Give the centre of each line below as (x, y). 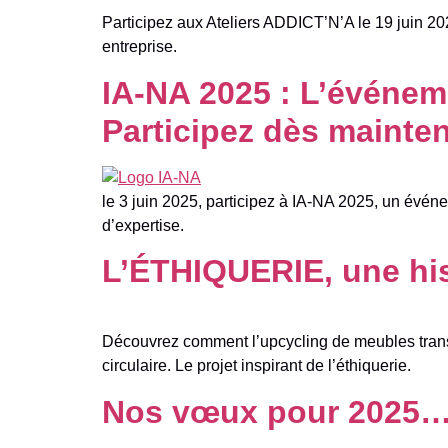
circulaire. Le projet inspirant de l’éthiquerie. (256, 366)
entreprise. (139, 47)
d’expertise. (143, 225)
